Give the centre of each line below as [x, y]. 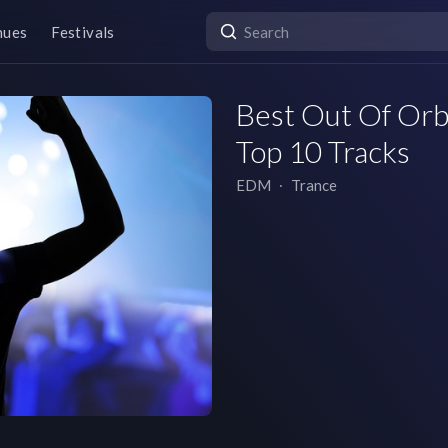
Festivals [83, 31]
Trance [314, 185]
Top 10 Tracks [323, 151]
